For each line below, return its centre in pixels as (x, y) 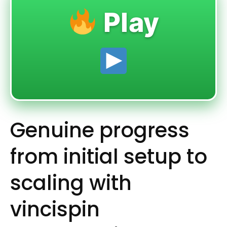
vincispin (55, 210)
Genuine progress (100, 130)
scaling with (71, 183)
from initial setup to (109, 157)
